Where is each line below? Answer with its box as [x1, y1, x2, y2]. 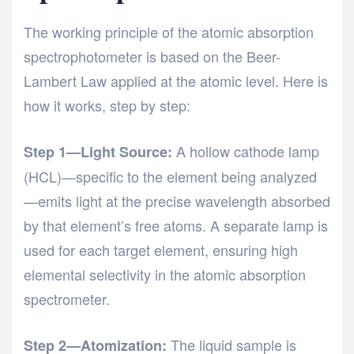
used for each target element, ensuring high [24, 239, 298, 261]
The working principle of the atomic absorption [24, 21, 314, 43]
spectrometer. [24, 288, 110, 310]
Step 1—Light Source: [24, 141, 172, 163]
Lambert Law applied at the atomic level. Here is [24, 70, 328, 92]
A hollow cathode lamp [172, 141, 319, 162]
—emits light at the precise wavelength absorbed [24, 190, 330, 212]
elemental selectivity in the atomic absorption [24, 264, 306, 285]
